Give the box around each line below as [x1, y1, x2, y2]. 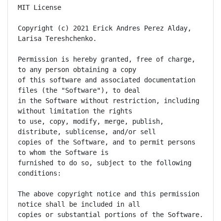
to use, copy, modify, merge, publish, [18, 117, 164, 125]
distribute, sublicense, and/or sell [18, 128, 156, 136]
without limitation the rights [18, 107, 132, 115]
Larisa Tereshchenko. [18, 35, 97, 42]
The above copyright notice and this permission [18, 190, 199, 198]
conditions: [18, 169, 61, 177]
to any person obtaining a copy [18, 66, 136, 74]
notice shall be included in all [18, 200, 140, 208]
